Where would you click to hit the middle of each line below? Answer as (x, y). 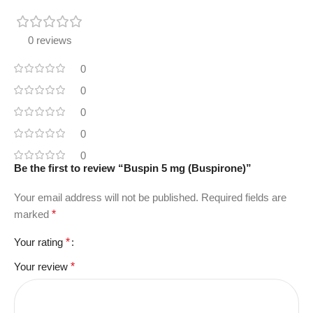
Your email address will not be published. (106, 197)
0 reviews (50, 40)
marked (33, 214)
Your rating (40, 242)
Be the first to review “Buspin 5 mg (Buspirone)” (133, 168)
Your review (42, 266)
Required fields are (244, 197)
